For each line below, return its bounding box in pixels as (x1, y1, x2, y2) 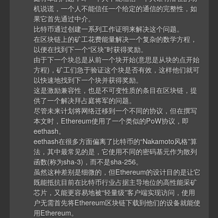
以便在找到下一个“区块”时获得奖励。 (34, 44, 148, 54)
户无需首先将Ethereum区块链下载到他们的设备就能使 (34, 197, 201, 208)
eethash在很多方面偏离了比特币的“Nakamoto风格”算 (34, 136, 198, 146)
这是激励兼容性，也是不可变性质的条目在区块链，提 (34, 85, 198, 95)
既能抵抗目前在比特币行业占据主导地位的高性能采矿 (34, 177, 198, 187)
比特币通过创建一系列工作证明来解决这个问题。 (34, 23, 184, 34)
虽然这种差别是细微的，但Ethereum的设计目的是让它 (34, 166, 201, 177)
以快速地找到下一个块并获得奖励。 (34, 74, 143, 85)
